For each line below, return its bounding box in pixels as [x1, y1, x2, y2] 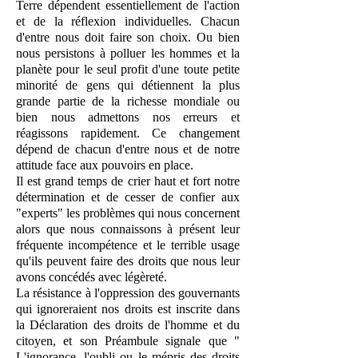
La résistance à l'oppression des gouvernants [16, 286, 240, 300]
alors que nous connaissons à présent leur [16, 222, 240, 236]
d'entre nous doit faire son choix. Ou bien [16, 30, 240, 44]
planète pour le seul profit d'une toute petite [16, 62, 240, 76]
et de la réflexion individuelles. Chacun [16, 14, 240, 28]
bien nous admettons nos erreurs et [16, 110, 240, 124]
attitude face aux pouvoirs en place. [16, 158, 193, 172]
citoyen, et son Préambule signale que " [16, 334, 240, 348]
